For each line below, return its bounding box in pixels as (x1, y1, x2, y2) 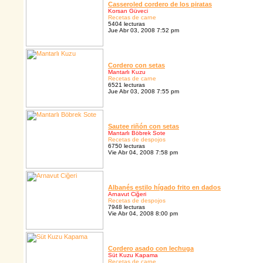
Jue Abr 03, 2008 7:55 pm (108, 88, 179, 95)
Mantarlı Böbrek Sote (108, 130, 166, 137)
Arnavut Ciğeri (108, 191, 146, 198)
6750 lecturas (108, 143, 145, 150)
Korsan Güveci (108, 8, 148, 15)
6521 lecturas (108, 82, 145, 89)
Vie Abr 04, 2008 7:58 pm (108, 149, 178, 156)
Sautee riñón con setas (108, 123, 179, 130)
